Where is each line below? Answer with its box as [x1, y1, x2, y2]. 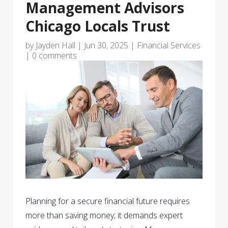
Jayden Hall [36, 39, 75, 51]
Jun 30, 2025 [84, 39, 128, 51]
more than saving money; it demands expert [25, 209, 183, 221]
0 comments [32, 49, 77, 61]
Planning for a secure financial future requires [25, 195, 190, 207]
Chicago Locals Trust [25, 16, 170, 36]
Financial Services [137, 39, 201, 51]
